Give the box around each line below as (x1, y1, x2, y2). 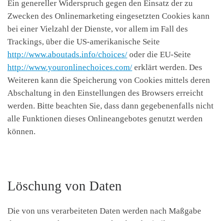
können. (7, 127, 36, 137)
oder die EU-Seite (127, 50, 191, 60)
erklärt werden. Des (132, 63, 202, 73)
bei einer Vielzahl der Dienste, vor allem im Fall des (7, 24, 188, 34)
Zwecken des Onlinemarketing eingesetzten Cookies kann (7, 11, 210, 21)
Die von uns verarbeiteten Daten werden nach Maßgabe (7, 206, 201, 216)
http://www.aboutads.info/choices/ (7, 50, 127, 60)
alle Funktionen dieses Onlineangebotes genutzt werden (7, 114, 203, 124)
